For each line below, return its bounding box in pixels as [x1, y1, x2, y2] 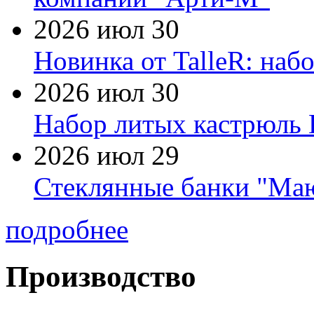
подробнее [6, 214, 128, 245]
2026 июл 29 [34, 139, 179, 170]
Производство [6, 259, 196, 293]
